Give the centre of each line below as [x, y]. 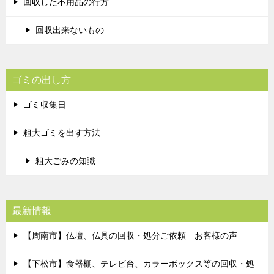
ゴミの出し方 [42, 80]
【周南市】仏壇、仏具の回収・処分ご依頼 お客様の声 [130, 235]
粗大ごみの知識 [65, 161]
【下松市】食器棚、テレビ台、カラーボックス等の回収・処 [139, 263]
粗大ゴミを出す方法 [62, 132]
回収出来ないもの [70, 30]
